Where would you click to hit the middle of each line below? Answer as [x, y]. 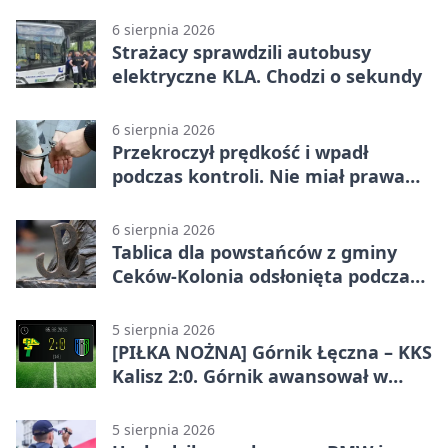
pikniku [145, 299]
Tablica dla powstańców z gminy [254, 251]
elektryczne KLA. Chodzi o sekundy [267, 75]
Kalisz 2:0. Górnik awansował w [250, 375]
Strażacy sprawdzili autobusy [241, 51]
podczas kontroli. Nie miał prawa [258, 175]
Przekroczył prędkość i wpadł [240, 151]
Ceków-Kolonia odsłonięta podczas [265, 275]
